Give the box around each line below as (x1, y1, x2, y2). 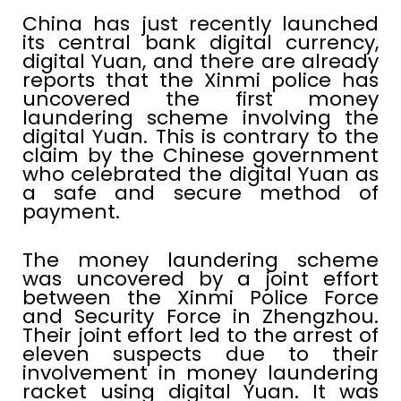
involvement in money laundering (22, 358, 379, 387)
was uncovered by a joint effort (22, 264, 379, 293)
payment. (22, 197, 125, 226)
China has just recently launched (22, 9, 379, 38)
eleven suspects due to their (22, 339, 379, 368)
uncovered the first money (22, 84, 379, 113)
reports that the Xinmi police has (22, 65, 379, 94)
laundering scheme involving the (22, 103, 379, 132)
